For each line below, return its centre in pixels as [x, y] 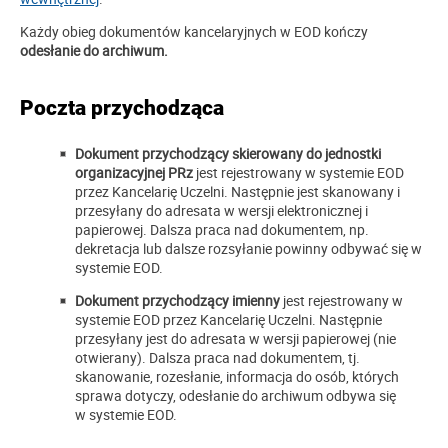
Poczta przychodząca [122, 108]
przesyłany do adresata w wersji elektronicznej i [221, 211]
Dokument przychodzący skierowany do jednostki [228, 154]
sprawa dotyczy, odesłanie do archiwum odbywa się [235, 396]
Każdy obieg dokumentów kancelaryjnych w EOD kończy [194, 32]
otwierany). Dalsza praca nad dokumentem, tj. [217, 358]
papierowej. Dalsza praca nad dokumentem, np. [222, 230]
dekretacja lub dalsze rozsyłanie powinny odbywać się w [248, 249]
